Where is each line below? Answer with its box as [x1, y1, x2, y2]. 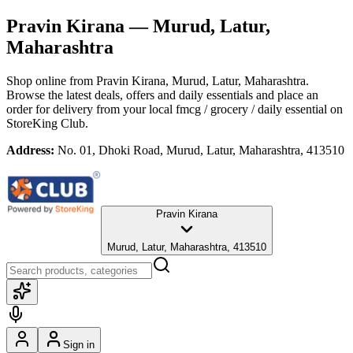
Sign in [63, 338, 95, 351]
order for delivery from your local [6, 102, 173, 116]
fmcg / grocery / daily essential [176, 102, 327, 116]
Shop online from [6, 73, 96, 87]
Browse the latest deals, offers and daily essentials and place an [6, 87, 318, 102]
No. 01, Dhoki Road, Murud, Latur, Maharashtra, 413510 [58, 143, 344, 157]
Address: [6, 143, 54, 157]
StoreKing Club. [6, 116, 88, 130]
